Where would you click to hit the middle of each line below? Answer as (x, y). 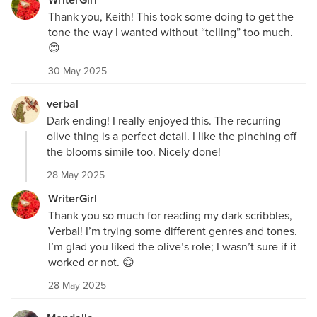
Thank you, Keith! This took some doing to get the (171, 16)
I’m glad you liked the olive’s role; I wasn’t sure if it (172, 246)
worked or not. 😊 (91, 261)
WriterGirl (73, 198)
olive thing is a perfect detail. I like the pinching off (172, 136)
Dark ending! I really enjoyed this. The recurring (164, 120)
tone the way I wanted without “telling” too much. (171, 31)
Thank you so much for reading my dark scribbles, (170, 215)
